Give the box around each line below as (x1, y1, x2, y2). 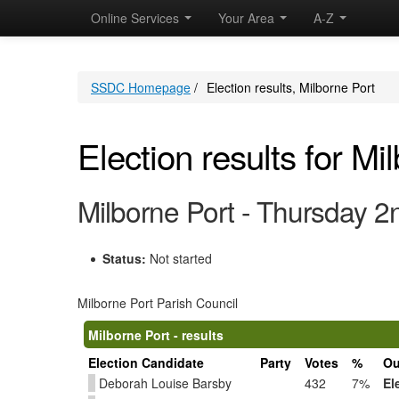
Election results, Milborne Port (206, 78, 375, 96)
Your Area (218, 9, 278, 27)
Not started (150, 249, 212, 267)
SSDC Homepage (91, 78, 191, 96)
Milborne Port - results (88, 326, 224, 344)
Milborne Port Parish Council (77, 294, 238, 312)
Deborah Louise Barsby (95, 374, 232, 392)
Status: (102, 249, 150, 267)
